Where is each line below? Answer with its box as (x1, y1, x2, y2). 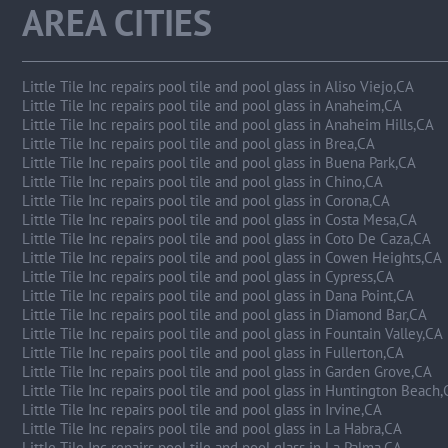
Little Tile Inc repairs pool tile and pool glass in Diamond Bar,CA (21, 305, 427, 324)
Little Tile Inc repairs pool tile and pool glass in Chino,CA (21, 172, 383, 191)
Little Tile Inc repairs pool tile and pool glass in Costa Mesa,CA (21, 210, 417, 229)
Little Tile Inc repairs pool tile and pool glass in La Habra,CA (21, 419, 402, 438)
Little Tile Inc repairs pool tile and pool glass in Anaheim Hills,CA (21, 115, 434, 134)
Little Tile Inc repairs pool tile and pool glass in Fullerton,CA (21, 343, 404, 362)
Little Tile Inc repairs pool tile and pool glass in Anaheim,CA (21, 96, 402, 115)
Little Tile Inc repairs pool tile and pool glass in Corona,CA (21, 191, 390, 210)
